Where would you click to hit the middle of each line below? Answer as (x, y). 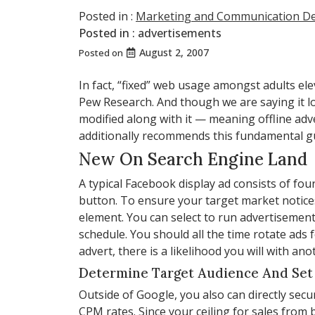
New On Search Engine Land (193, 159)
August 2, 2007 (174, 52)
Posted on (102, 52)
